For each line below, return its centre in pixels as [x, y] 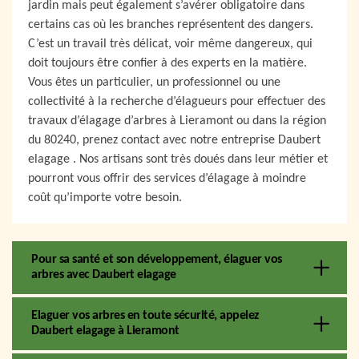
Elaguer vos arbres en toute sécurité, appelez [145, 315]
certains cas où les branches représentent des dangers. [171, 24]
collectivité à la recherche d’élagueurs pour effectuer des [177, 101]
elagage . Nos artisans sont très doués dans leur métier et [178, 159]
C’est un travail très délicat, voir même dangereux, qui [170, 44]
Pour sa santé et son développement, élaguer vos [157, 259]
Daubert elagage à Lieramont [105, 331]
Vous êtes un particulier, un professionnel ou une [154, 82]
